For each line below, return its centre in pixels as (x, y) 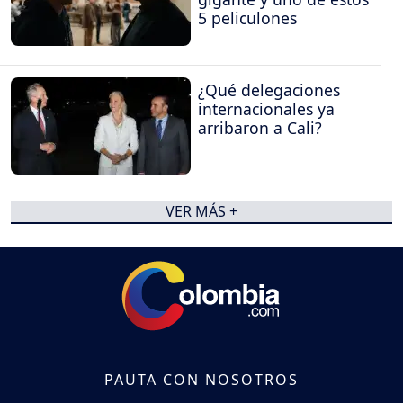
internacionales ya (266, 109)
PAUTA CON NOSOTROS (201, 380)
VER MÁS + (201, 212)
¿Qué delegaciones (269, 90)
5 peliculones (247, 18)
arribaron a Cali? (260, 128)
